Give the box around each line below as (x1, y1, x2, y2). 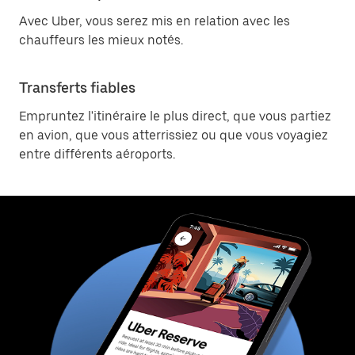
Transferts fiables (19, 79, 136, 96)
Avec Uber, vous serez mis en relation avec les (19, 13, 290, 29)
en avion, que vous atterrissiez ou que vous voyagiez (19, 128, 328, 143)
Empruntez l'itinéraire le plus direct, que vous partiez (19, 109, 331, 124)
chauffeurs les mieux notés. (19, 32, 183, 48)
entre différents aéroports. (19, 147, 175, 162)
